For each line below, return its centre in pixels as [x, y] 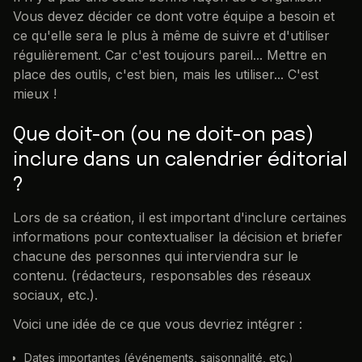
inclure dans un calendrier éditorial [180, 160]
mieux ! [35, 93]
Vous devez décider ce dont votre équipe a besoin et [174, 16]
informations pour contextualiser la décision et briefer [178, 236]
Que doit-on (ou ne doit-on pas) [163, 135]
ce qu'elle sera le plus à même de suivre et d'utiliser [171, 35]
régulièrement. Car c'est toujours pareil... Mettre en [170, 55]
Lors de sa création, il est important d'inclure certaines [180, 217]
